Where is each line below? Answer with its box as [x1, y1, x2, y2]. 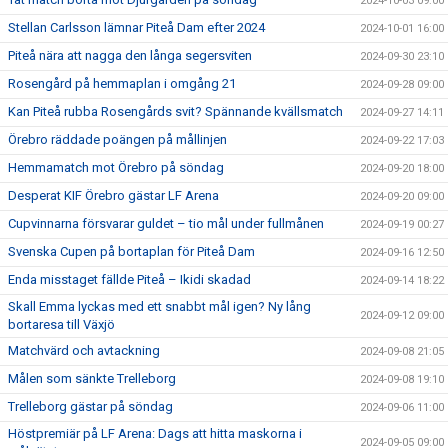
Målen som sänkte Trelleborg [8, 371, 176, 386]
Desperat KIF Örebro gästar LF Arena [8, 188, 219, 203]
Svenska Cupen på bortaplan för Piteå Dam [8, 244, 255, 259]
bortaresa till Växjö [8, 317, 115, 332]
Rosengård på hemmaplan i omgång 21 [8, 76, 236, 91]
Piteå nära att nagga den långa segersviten [8, 48, 252, 63]
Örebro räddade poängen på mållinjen [8, 132, 227, 147]
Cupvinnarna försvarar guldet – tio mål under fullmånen [8, 216, 324, 231]
